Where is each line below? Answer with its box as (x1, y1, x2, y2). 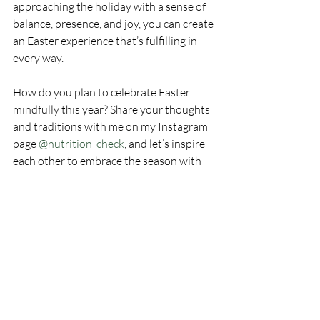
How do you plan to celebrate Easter (13, 84, 192, 99)
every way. (13, 50, 64, 65)
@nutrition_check (39, 136, 124, 151)
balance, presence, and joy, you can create (13, 16, 216, 31)
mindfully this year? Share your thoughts (13, 101, 212, 116)
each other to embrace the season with (13, 153, 204, 168)
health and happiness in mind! (13, 170, 159, 185)
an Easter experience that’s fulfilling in (13, 33, 199, 48)
